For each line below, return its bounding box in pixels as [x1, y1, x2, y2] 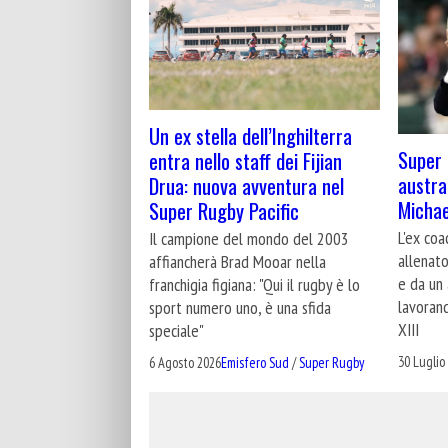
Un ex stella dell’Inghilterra [149, 119, 352, 151]
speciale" [149, 318, 204, 342]
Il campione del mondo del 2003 [149, 226, 349, 250]
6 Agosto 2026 [149, 352, 221, 372]
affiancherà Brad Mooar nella [149, 249, 326, 273]
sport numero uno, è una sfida [149, 295, 331, 319]
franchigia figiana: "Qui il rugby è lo [149, 272, 360, 296]
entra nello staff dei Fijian [149, 144, 342, 176]
